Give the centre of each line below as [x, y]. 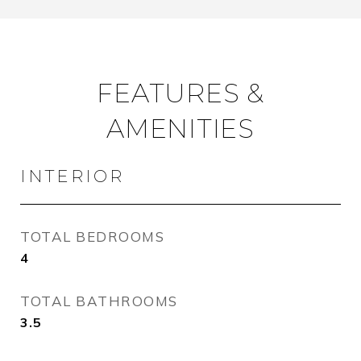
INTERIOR [72, 176]
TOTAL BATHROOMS [99, 301]
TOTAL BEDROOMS [92, 237]
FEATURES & [180, 93]
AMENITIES [180, 129]
